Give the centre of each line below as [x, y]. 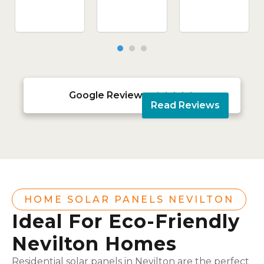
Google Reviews [108, 95]
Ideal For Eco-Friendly [126, 221]
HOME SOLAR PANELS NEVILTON [129, 199]
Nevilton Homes [94, 243]
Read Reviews [185, 105]
